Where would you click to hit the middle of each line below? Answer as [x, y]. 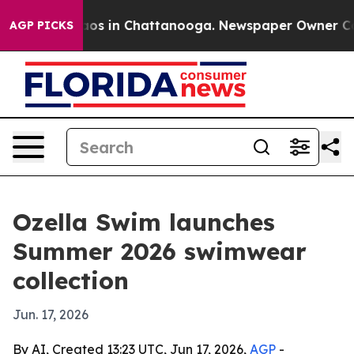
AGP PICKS [41, 25]
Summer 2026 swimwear [160, 251]
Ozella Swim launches [144, 222]
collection [71, 281]
